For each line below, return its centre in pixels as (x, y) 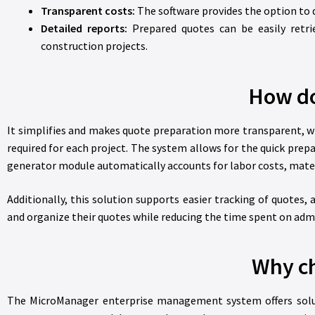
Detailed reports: (84, 28)
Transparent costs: (88, 11)
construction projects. (94, 46)
